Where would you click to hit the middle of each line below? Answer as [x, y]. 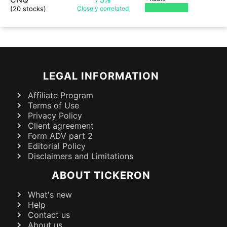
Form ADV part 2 [60, 136]
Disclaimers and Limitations [81, 156]
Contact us [49, 215]
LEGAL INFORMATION [101, 76]
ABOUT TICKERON [101, 175]
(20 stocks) [28, 8]
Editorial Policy [57, 146]
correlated [113, 8]
